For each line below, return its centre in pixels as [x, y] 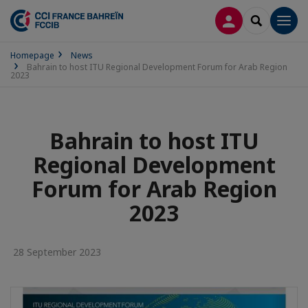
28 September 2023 [56, 252]
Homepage [32, 55]
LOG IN [246, 20]
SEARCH [274, 20]
